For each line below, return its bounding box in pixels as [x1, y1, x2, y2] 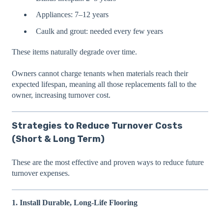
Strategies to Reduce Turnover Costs [12, 120, 183, 132]
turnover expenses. [12, 168, 70, 177]
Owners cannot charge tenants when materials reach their [12, 69, 188, 78]
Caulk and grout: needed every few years [36, 27, 163, 35]
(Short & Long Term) [12, 134, 105, 145]
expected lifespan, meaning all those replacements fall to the [12, 80, 196, 89]
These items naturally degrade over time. [12, 47, 137, 56]
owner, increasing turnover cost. [12, 91, 110, 100]
